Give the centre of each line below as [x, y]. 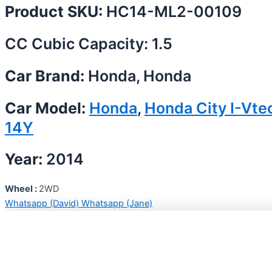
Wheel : [22, 189]
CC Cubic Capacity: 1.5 [89, 44]
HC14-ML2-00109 [172, 12]
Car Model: [47, 108]
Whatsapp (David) [43, 204]
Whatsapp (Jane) [117, 204]
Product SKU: [54, 12]
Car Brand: [46, 76]
